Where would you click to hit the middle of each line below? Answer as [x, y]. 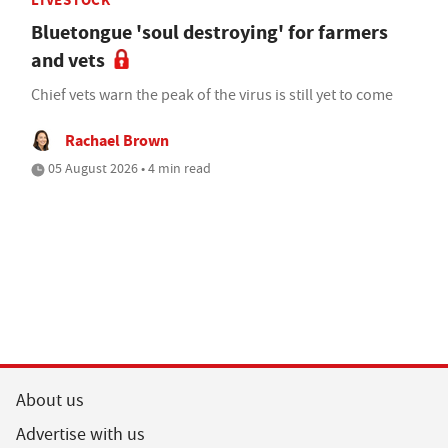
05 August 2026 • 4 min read [128, 167]
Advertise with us [80, 434]
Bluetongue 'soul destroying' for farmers [209, 32]
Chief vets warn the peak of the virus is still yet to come [212, 94]
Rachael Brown [117, 140]
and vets [68, 60]
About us [50, 400]
